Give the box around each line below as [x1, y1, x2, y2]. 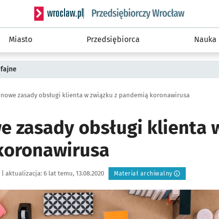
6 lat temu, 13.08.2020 [44, 170, 106, 177]
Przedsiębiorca [86, 35, 140, 44]
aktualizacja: [4, 170, 44, 177]
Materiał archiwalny [114, 170, 173, 177]
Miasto [9, 35, 33, 44]
